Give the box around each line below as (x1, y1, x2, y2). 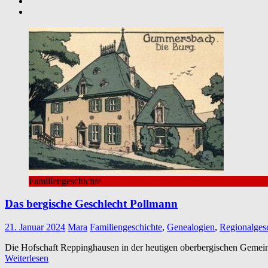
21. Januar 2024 (5, 222, 65, 233)
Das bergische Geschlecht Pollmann (5, 197, 178, 211)
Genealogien (167, 222, 215, 233)
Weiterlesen (5, 253, 48, 264)
